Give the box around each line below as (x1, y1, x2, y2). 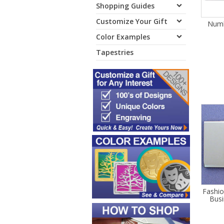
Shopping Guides (96, 1, 154, 10)
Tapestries (96, 47, 133, 57)
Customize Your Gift (96, 16, 167, 26)
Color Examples (96, 32, 150, 41)
